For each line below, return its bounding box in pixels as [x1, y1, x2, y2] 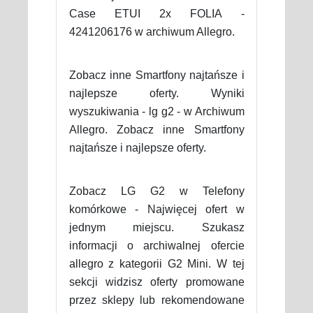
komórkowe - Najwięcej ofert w [68, 203, 245, 215]
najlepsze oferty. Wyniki [68, 87, 245, 99]
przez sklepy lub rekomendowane [68, 293, 245, 306]
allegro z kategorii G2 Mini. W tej [68, 257, 245, 270]
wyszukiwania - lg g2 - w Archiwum [68, 105, 245, 117]
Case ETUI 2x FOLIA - [68, 7, 245, 20]
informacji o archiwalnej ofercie [68, 239, 245, 252]
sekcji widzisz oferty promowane [68, 275, 245, 288]
